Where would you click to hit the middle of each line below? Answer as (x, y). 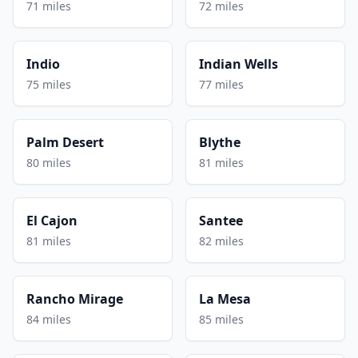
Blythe (220, 142)
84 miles (49, 319)
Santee (221, 220)
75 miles (49, 84)
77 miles (221, 84)
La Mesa (225, 298)
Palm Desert (65, 142)
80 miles (49, 162)
